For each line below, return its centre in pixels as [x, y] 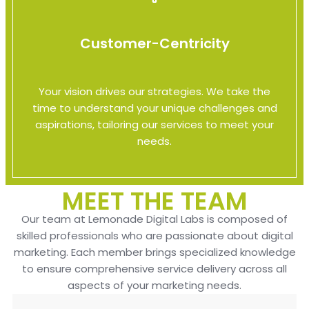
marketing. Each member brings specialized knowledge [154, 252]
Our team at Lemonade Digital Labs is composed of [154, 219]
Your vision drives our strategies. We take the [154, 92]
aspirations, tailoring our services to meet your [154, 125]
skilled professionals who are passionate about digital [154, 236]
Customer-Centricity [154, 43]
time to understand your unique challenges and [154, 108]
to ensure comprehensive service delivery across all [154, 269]
